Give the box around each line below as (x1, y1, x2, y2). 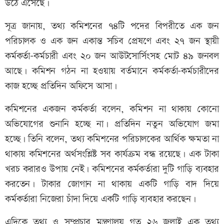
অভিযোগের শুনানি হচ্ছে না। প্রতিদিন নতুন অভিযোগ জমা (5, 117, 219, 131)
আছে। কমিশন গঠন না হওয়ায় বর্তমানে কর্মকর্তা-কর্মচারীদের (5, 64, 219, 78)
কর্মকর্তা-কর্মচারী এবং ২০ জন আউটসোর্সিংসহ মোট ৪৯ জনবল (5, 49, 219, 63)
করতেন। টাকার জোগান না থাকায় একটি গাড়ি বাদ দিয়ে (5, 177, 219, 191)
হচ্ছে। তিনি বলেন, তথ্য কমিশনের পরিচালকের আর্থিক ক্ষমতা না (5, 132, 219, 146)
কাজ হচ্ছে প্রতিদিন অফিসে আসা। (5, 79, 120, 93)
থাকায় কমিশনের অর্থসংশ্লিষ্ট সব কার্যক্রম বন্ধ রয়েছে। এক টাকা (5, 147, 219, 161)
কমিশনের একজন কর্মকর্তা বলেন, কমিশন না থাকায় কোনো (5, 102, 219, 116)
